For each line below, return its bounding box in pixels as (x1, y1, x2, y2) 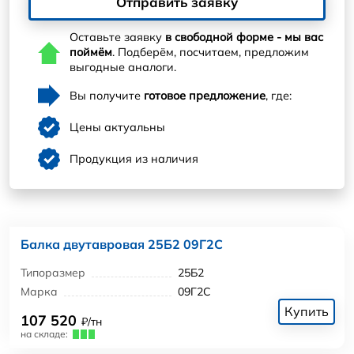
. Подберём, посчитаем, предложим (112, 45, 309, 60)
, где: (265, 88, 292, 103)
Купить (284, 303, 329, 319)
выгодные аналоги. (70, 60, 176, 75)
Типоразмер (21, 265, 85, 280)
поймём (70, 45, 112, 60)
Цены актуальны (70, 119, 165, 134)
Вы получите (70, 88, 144, 103)
